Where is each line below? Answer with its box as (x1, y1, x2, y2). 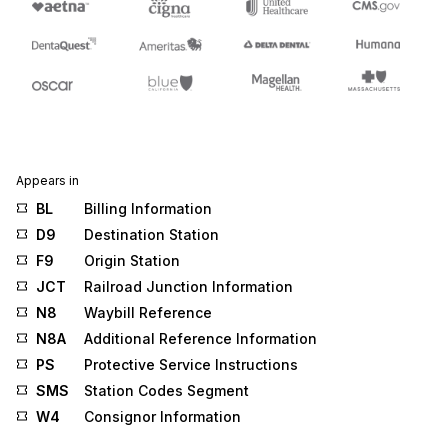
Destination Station (84, 226, 219, 244)
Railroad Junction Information (84, 278, 293, 296)
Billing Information (84, 200, 212, 218)
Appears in (16, 173, 79, 189)
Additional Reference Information (84, 330, 317, 348)
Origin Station (84, 252, 180, 270)
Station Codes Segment (84, 382, 249, 400)
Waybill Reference (84, 304, 212, 322)
